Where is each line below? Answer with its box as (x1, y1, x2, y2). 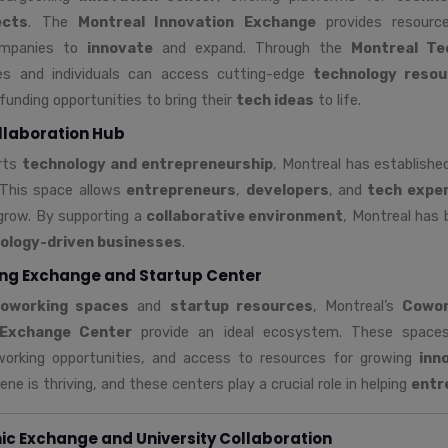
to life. (314, 90, 361, 109)
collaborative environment (146, 206, 344, 225)
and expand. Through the (153, 38, 351, 57)
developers (245, 180, 329, 199)
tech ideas (236, 90, 314, 109)
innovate (87, 38, 153, 57)
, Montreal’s (312, 296, 402, 315)
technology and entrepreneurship (22, 154, 273, 173)
